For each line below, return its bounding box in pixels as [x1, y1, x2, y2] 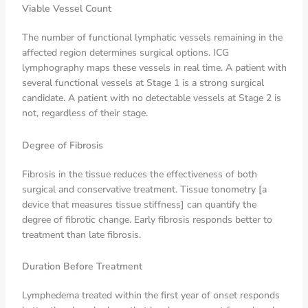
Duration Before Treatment [21, 260, 142, 273]
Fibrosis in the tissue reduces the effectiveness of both [21, 167, 257, 181]
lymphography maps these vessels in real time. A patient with [21, 61, 287, 74]
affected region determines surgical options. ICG [21, 46, 229, 59]
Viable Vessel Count [21, 2, 111, 15]
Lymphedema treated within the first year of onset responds [21, 289, 280, 302]
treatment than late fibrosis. [21, 228, 141, 241]
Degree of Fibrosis [21, 138, 103, 152]
